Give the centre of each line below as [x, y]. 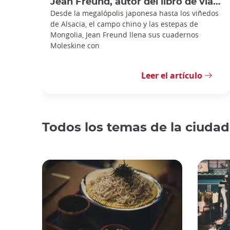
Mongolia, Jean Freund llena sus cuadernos [124, 34]
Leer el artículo [172, 75]
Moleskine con [75, 45]
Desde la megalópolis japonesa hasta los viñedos [135, 13]
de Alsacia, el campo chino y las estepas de [124, 24]
